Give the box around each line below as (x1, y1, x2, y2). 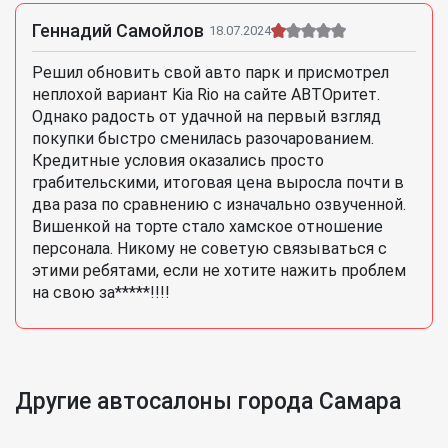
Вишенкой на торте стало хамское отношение (32, 217, 383, 237)
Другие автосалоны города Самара (15, 388, 401, 416)
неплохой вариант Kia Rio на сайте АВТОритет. (32, 85, 380, 105)
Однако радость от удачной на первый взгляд (32, 107, 381, 127)
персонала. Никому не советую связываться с (32, 239, 387, 259)
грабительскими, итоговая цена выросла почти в (32, 173, 404, 193)
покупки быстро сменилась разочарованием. (32, 129, 374, 149)
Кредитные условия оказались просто (32, 151, 324, 171)
